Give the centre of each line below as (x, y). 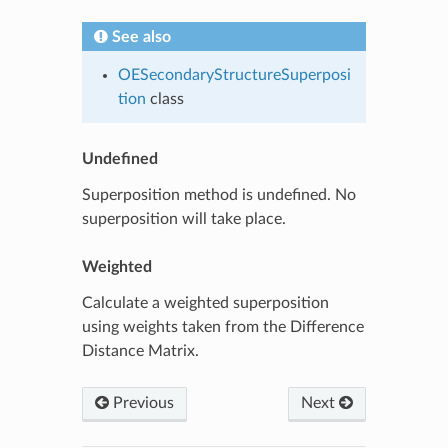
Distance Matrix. (140, 350)
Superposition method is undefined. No (218, 194)
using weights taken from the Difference (222, 326)
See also (141, 36)
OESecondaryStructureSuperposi (234, 74)
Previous (141, 402)
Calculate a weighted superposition (205, 302)
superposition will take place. (183, 218)
